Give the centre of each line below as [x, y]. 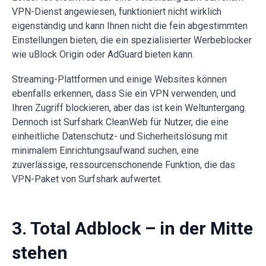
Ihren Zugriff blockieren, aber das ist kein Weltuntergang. [129, 107]
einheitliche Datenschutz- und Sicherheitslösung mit [120, 136]
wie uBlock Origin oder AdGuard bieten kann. [103, 54]
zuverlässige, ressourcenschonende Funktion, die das [123, 164]
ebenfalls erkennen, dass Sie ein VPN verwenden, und [124, 93]
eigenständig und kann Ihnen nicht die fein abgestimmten [130, 26]
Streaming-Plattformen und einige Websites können [119, 79]
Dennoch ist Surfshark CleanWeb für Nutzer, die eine [120, 122]
